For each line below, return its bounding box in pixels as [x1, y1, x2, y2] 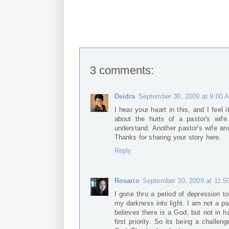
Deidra [114, 93, 135, 101]
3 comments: [89, 64, 154, 77]
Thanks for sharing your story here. [114, 133, 221, 142]
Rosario [114, 176, 140, 185]
